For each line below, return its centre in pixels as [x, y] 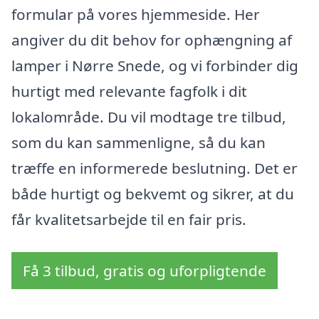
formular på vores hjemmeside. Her [136, 15]
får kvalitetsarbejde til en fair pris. [129, 220]
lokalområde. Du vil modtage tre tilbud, [149, 117]
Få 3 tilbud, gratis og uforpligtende [145, 271]
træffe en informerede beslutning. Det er [155, 168]
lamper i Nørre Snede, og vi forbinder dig [155, 66]
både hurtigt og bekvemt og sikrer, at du [153, 194]
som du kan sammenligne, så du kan [138, 143]
